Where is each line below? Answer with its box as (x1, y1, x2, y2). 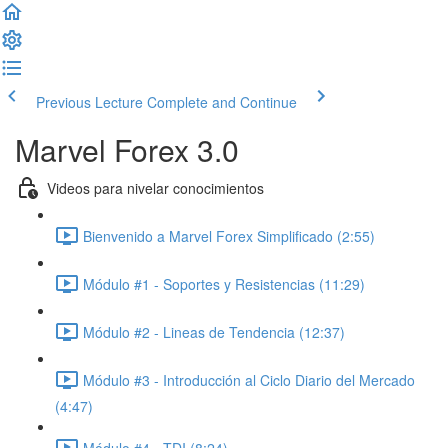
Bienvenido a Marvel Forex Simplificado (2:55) (83, 225, 375, 246)
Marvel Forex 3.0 (15, 128, 239, 171)
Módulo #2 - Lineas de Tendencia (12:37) (83, 321, 345, 342)
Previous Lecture (36, 92, 143, 112)
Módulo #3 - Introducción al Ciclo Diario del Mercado (83, 369, 415, 390)
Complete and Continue (147, 92, 297, 112)
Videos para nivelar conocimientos (47, 177, 264, 198)
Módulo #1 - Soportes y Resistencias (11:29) (83, 273, 365, 294)
